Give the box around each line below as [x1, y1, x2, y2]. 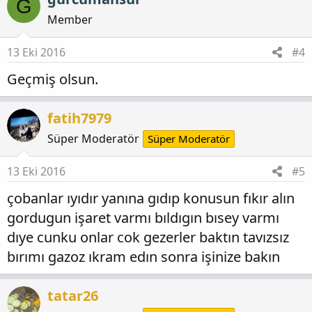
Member [47, 12, 93, 28]
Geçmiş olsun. [7, 70, 98, 89]
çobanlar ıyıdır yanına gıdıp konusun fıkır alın [7, 189, 295, 208]
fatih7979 [47, 109, 111, 128]
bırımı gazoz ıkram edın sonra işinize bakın [7, 247, 280, 267]
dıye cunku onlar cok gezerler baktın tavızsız [7, 228, 289, 247]
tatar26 [47, 286, 98, 306]
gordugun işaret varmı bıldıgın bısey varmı [7, 208, 279, 228]
